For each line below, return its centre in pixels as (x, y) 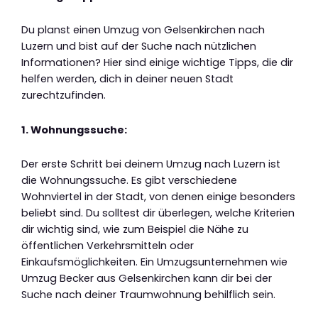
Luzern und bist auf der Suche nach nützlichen (139, 46)
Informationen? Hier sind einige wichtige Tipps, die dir (157, 63)
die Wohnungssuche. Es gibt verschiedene (129, 181)
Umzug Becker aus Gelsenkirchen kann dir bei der (147, 279)
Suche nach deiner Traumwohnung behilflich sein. (148, 295)
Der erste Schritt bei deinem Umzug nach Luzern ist (151, 164)
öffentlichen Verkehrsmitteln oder (108, 246)
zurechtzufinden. (64, 95)
